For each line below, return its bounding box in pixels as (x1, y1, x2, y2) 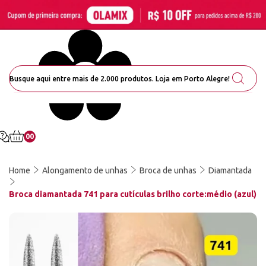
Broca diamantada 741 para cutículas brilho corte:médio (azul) (9, 189, 256, 199)
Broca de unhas (140, 166, 197, 175)
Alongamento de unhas (42, 166, 128, 175)
